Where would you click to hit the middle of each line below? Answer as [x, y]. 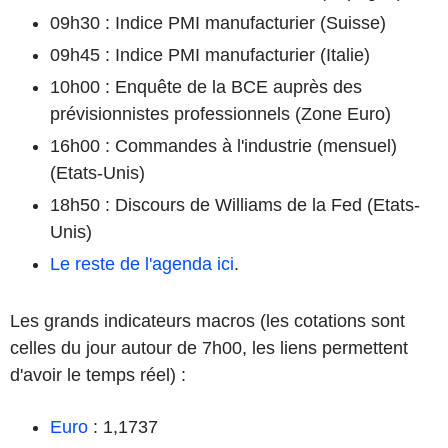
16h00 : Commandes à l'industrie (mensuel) [223, 145]
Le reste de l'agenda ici [142, 263]
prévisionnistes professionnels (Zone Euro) [220, 113]
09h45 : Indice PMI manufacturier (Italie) [210, 54]
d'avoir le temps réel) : [98, 374]
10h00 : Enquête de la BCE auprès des [206, 86]
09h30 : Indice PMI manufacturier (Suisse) [218, 22]
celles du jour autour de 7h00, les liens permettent [209, 347]
